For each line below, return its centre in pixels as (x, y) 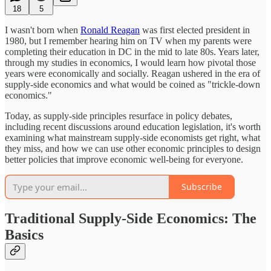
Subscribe (202, 187)
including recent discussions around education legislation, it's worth (133, 126)
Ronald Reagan (110, 30)
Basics (24, 235)
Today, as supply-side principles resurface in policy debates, (119, 116)
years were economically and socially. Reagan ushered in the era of (132, 73)
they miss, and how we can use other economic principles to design (133, 148)
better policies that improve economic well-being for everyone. (124, 159)
